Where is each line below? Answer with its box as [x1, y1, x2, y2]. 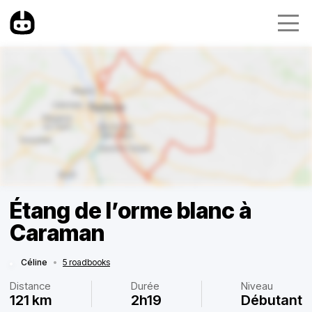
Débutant [241, 292, 302, 309]
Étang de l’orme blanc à [10, 197, 251, 224]
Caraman [10, 219, 104, 247]
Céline [21, 257, 47, 267]
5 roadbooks [63, 257, 110, 267]
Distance [10, 279, 51, 292]
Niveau [241, 279, 273, 292]
